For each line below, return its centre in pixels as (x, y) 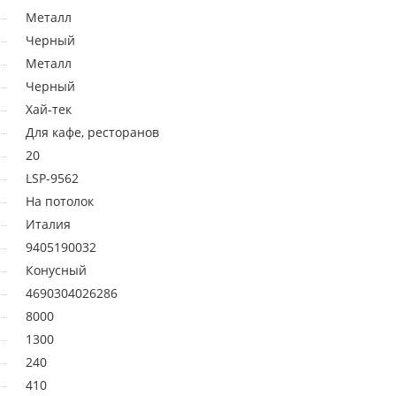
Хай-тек (49, 110)
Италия (48, 225)
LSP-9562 (52, 179)
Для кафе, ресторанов (92, 133)
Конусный (56, 270)
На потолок (60, 202)
